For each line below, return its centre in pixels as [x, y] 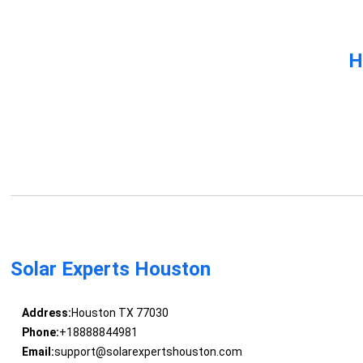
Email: [38, 352]
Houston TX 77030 [120, 313]
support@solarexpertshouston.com [148, 352]
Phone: [40, 333]
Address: [46, 313]
